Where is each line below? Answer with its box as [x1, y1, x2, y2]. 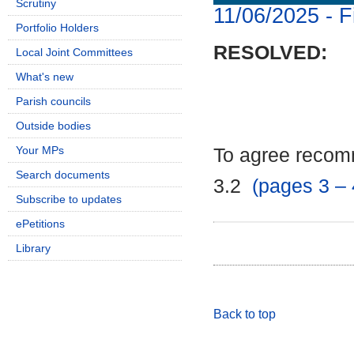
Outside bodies [16, 119, 91, 132]
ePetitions [16, 217, 65, 230]
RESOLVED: [213, 42, 327, 64]
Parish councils [16, 95, 91, 107]
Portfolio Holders [16, 21, 99, 34]
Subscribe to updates [16, 193, 122, 205]
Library [16, 242, 51, 254]
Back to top [213, 307, 276, 321]
